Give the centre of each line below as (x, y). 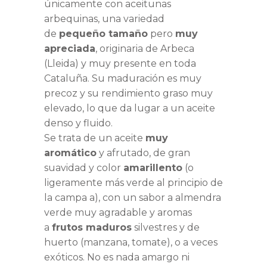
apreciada (70, 49)
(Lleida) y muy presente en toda (120, 64)
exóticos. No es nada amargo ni (117, 257)
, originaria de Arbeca (145, 49)
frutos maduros (92, 228)
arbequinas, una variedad (104, 19)
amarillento (153, 168)
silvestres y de (166, 228)
